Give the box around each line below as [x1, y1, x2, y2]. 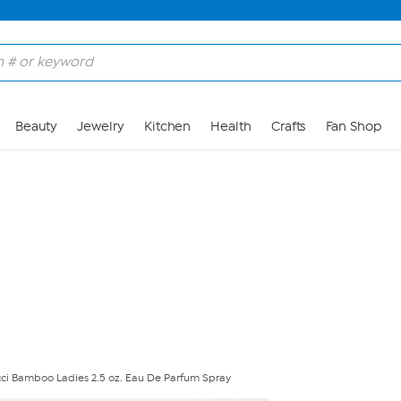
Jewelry [77, 119, 124, 134]
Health [210, 119, 252, 134]
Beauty [14, 119, 58, 134]
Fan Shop [325, 119, 381, 134]
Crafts [270, 119, 306, 134]
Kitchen [143, 119, 192, 134]
